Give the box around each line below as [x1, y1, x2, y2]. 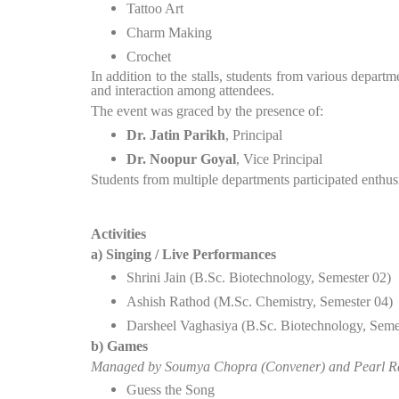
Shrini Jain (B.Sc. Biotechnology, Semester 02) [126, 270, 391, 286]
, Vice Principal [236, 151, 322, 167]
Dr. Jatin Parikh [126, 127, 225, 142]
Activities [91, 225, 146, 241]
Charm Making [126, 24, 212, 40]
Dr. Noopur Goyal [126, 151, 236, 167]
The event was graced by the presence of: [91, 103, 323, 119]
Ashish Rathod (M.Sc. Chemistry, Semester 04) [126, 294, 393, 310]
